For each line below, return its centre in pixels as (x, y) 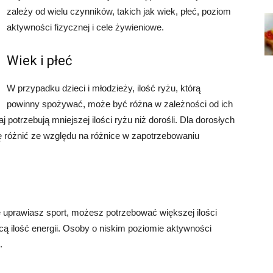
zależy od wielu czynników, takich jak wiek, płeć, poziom (119, 11)
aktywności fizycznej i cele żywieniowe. (85, 27)
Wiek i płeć (40, 61)
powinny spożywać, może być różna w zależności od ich (120, 104)
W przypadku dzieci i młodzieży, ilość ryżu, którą (104, 88)
